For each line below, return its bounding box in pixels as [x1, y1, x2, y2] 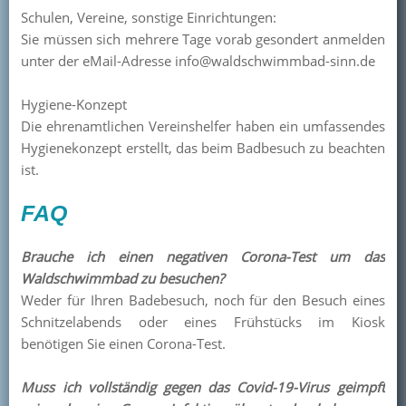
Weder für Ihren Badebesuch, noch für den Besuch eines [21, 291, 385, 309]
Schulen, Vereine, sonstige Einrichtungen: [21, 8, 277, 26]
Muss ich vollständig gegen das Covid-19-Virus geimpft [21, 378, 385, 396]
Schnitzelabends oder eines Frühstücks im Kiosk [21, 313, 385, 331]
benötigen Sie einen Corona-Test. [21, 334, 227, 353]
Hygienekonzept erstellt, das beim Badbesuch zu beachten [21, 139, 385, 157]
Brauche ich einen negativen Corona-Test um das [21, 247, 385, 266]
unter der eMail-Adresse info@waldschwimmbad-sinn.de [21, 52, 376, 70]
